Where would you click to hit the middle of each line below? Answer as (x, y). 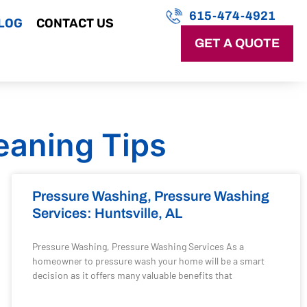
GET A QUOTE (237, 43)
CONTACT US (75, 23)
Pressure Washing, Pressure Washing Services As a (138, 246)
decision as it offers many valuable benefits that (132, 275)
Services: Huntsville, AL (107, 213)
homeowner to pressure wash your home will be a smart (148, 261)
